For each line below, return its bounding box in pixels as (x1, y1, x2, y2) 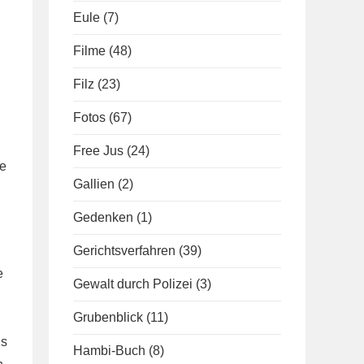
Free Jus (73, 144, 123, 158)
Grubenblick (73, 310, 143, 324)
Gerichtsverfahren (73, 244, 175, 258)
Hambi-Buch (73, 344, 145, 357)
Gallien (73, 177, 115, 191)
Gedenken (73, 210, 133, 224)
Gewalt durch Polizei (73, 277, 193, 291)
